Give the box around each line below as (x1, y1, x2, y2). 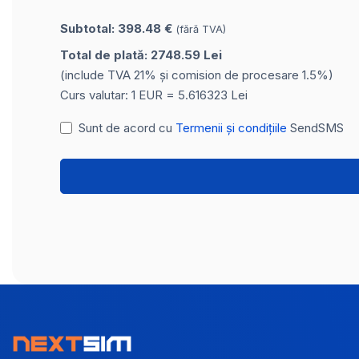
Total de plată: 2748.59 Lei (60, 46, 222, 63)
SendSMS (286, 119, 344, 135)
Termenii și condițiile (175, 119, 287, 135)
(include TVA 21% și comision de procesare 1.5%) (60, 67, 333, 83)
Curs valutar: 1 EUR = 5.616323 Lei (60, 87, 248, 103)
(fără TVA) (175, 22, 226, 35)
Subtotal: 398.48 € (60, 20, 175, 36)
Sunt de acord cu (78, 119, 175, 135)
